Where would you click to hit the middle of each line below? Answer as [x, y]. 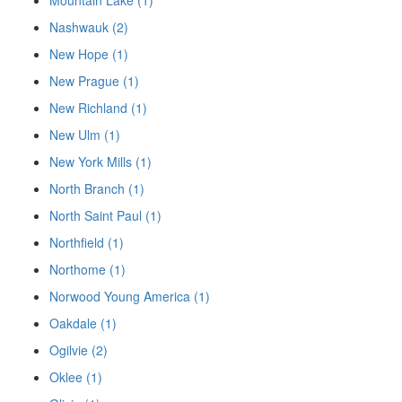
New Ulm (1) [85, 135]
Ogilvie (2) [79, 350]
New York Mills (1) [100, 162]
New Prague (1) [94, 81]
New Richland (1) [98, 108]
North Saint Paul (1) [105, 216]
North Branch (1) [97, 189]
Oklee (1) [76, 377]
